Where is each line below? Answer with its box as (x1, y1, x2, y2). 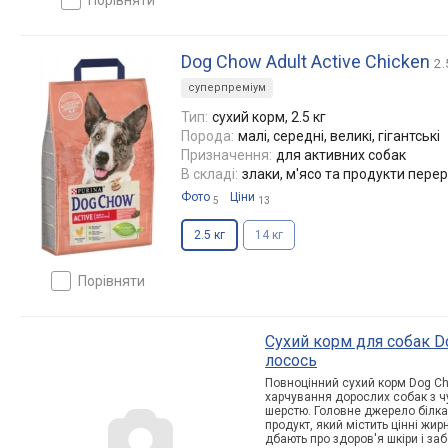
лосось (265, 350, 317, 370)
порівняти (87, 272, 145, 289)
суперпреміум (188, 80, 266, 94)
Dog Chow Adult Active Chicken (181, 50, 430, 72)
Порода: (181, 127, 234, 144)
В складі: (181, 165, 238, 182)
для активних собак (276, 146, 406, 163)
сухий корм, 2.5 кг (212, 108, 326, 125)
